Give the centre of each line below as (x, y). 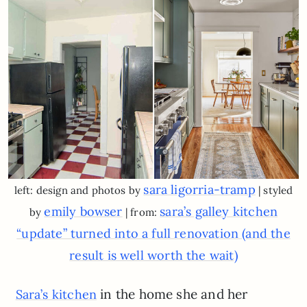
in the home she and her (172, 294)
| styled (274, 190)
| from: (141, 212)
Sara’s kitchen (56, 294)
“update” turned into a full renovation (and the (153, 233)
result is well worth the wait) (153, 255)
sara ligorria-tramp (199, 189)
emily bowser (83, 211)
